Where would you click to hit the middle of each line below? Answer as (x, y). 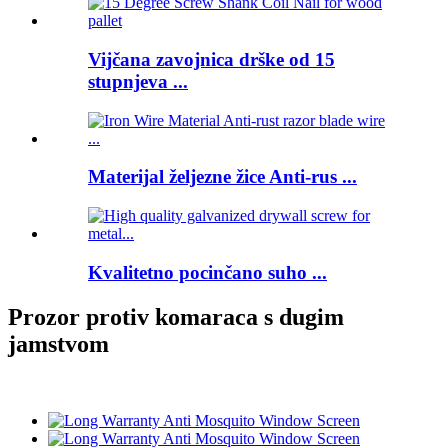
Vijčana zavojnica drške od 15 (211, 59)
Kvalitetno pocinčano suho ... (207, 272)
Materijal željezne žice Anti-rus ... (222, 177)
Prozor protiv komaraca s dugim (176, 316)
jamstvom (58, 343)
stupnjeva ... (138, 81)
